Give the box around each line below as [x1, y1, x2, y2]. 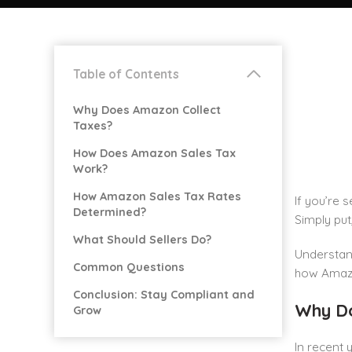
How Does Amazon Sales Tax [73, 146, 236, 160]
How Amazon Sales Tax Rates [73, 189, 241, 203]
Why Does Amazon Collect [73, 103, 221, 117]
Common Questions [73, 260, 185, 274]
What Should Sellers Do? [73, 233, 211, 247]
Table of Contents [73, 66, 179, 82]
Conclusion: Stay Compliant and [73, 288, 255, 302]
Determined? [73, 205, 146, 219]
